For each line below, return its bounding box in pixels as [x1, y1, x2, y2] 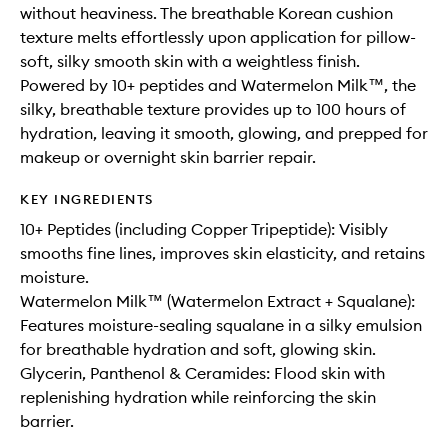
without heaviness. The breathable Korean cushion [20, 3, 393, 23]
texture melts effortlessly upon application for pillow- [20, 27, 416, 47]
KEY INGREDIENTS [20, 191, 154, 207]
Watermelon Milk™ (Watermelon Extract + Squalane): [20, 291, 415, 311]
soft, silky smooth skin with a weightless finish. [20, 51, 360, 71]
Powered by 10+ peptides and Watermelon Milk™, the [20, 75, 416, 95]
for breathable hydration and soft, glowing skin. [20, 339, 376, 359]
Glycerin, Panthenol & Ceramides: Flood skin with [20, 363, 385, 383]
